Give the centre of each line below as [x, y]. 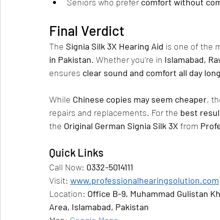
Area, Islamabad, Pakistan [99, 207]
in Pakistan [70, 59]
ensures [66, 73]
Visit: [60, 180]
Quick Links [76, 152]
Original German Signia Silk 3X [121, 126]
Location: [68, 193]
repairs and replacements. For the [115, 112]
